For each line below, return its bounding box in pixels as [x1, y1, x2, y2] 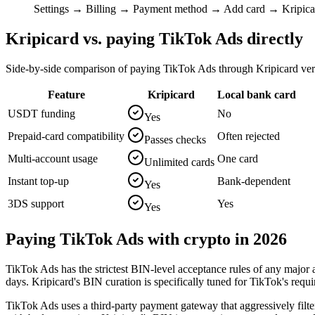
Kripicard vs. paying [6, 29, 159, 48]
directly [243, 29, 303, 48]
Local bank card [217, 88, 296, 101]
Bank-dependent [217, 174, 290, 187]
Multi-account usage [8, 152, 98, 165]
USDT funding [8, 107, 75, 120]
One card [217, 152, 258, 165]
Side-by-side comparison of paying [6, 62, 163, 75]
